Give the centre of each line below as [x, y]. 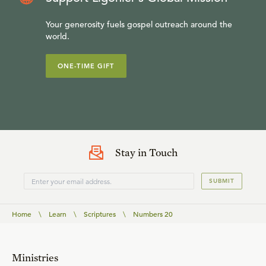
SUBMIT [222, 181]
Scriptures [100, 214]
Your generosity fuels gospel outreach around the [139, 24]
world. [58, 36]
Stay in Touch [146, 152]
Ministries [35, 257]
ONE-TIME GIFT [86, 66]
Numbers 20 [153, 214]
